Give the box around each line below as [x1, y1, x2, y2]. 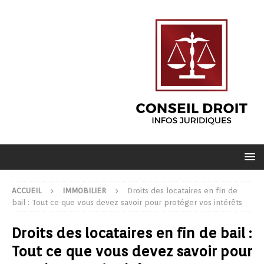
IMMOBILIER [62, 186, 106, 195]
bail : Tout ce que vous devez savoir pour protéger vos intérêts [12, 197, 242, 207]
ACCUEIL [12, 186, 41, 195]
